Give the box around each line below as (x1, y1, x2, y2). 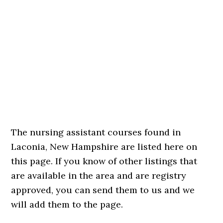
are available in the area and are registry (11, 170, 187, 181)
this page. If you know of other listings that (11, 155, 198, 167)
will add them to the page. (11, 199, 123, 210)
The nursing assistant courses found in (11, 126, 181, 138)
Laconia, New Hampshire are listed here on (11, 141, 198, 152)
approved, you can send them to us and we (11, 184, 195, 196)
